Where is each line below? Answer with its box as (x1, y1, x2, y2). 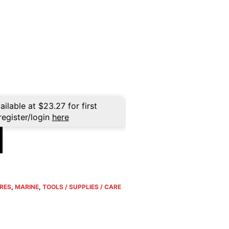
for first (65, 101, 97, 111)
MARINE (14, 183, 39, 191)
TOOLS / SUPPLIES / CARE (42, 183, 121, 191)
